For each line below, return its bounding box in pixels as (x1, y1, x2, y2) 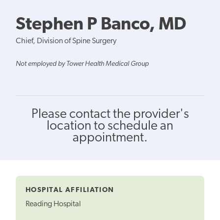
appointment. (72, 131, 148, 145)
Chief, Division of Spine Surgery (16, 37, 116, 45)
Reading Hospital (26, 200, 81, 209)
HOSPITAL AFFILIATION (26, 186, 114, 194)
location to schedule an (47, 119, 173, 133)
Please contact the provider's (31, 108, 189, 121)
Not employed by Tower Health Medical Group (16, 60, 149, 68)
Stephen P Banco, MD (16, 16, 186, 34)
